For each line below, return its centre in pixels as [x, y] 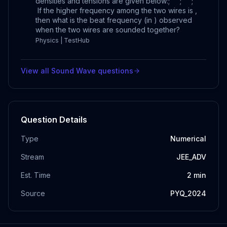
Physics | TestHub [63, 40]
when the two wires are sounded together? [108, 29]
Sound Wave [73, 70]
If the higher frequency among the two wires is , [116, 10]
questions [115, 70]
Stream [32, 157]
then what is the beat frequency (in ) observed [114, 20]
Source [33, 193]
